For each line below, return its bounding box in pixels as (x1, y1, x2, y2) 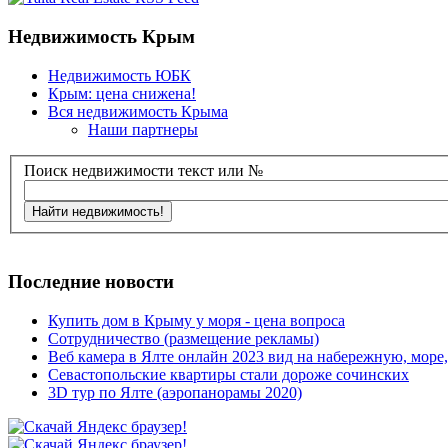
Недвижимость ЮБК (48, 66, 191, 84)
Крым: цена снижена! (48, 84, 196, 102)
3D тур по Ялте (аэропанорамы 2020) (48, 383, 302, 401)
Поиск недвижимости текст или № (24, 162, 263, 180)
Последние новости (8, 270, 174, 292)
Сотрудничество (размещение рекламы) (48, 329, 319, 347)
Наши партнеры (88, 120, 198, 138)
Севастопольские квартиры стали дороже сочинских (48, 365, 409, 383)
